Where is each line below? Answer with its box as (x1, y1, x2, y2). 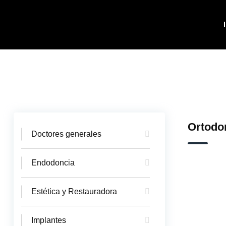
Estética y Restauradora (31, 187, 117, 196)
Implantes (31, 216, 66, 224)
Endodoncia (31, 158, 75, 167)
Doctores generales (31, 130, 101, 138)
